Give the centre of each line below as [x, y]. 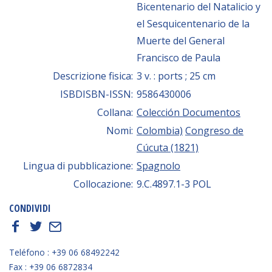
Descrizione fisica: [94, 76]
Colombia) [160, 130]
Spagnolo [158, 165]
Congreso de [214, 130]
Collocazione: [104, 184]
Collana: [116, 112]
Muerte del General [181, 40]
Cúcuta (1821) [168, 147]
